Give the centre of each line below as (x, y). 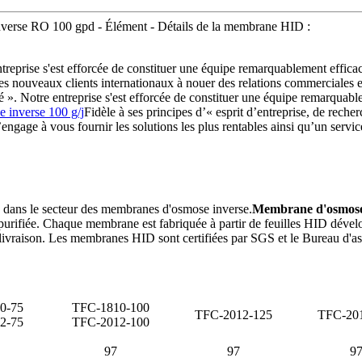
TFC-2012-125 (234, 315)
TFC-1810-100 (111, 308)
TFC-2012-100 (111, 322)
